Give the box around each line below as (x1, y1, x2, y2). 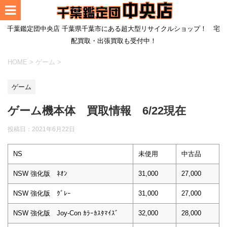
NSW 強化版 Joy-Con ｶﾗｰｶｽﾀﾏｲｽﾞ (13, 209, 119, 217)
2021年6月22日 (32, 125, 75, 133)
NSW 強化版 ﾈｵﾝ (13, 169, 67, 177)
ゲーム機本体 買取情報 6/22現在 (8, 104, 186, 117)
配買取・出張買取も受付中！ (70, 37, 157, 45)
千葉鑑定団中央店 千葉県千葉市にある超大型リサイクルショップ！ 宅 (7, 25, 220, 32)
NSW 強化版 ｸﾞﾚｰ (13, 189, 71, 197)
